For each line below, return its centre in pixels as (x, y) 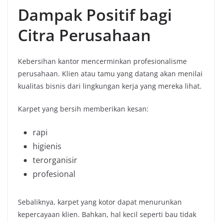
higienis (47, 146)
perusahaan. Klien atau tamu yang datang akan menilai (110, 74)
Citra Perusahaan (84, 35)
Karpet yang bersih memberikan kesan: (83, 109)
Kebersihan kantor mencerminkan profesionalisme (102, 61)
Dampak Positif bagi (95, 15)
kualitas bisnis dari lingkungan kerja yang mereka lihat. (110, 86)
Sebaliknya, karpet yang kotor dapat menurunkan (100, 202)
